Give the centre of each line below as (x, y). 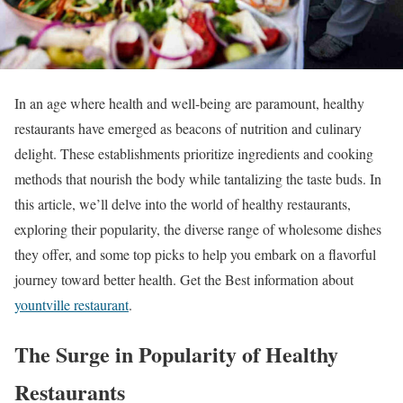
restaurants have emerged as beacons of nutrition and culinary (188, 128)
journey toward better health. (97, 279)
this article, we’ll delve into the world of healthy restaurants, (183, 203)
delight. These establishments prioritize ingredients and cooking (194, 153)
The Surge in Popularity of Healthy (176, 354)
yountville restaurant (72, 304)
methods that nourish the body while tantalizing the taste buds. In (198, 178)
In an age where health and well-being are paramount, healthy (189, 103)
